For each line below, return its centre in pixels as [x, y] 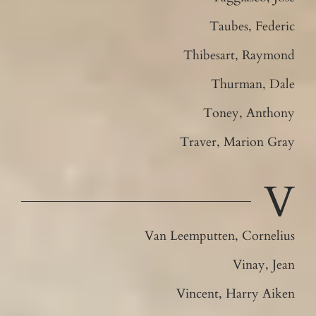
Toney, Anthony [249, 113]
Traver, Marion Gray [238, 142]
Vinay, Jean [264, 265]
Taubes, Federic [253, 26]
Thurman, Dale [253, 84]
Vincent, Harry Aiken [236, 293]
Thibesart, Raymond [239, 55]
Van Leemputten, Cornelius [220, 236]
